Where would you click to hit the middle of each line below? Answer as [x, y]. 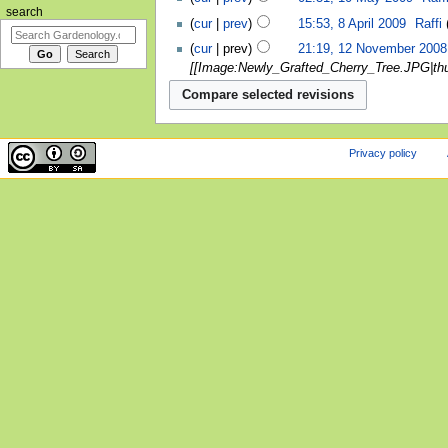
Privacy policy [383, 153]
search [24, 11]
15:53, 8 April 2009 [351, 23]
